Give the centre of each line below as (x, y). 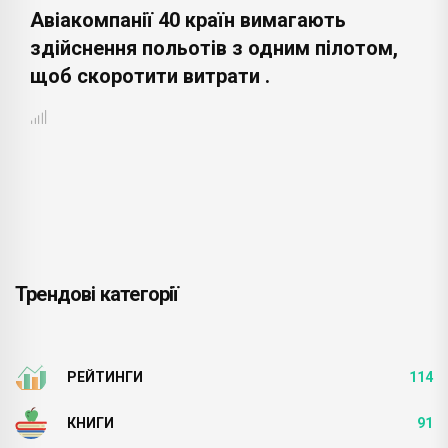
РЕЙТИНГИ (105, 376)
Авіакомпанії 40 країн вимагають (188, 19)
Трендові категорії (97, 293)
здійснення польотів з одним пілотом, (214, 47)
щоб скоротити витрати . (150, 75)
